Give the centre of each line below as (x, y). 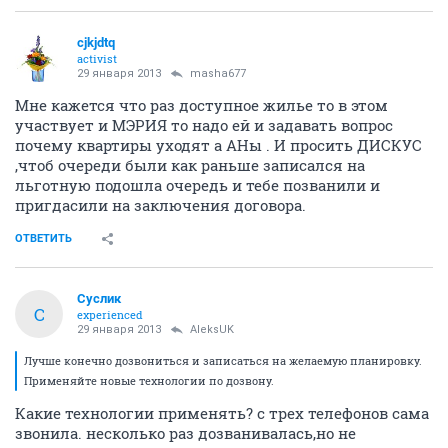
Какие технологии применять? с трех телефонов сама (222, 413)
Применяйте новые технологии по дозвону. (149, 380)
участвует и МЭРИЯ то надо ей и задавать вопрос (204, 125)
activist (97, 58)
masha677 (218, 73)
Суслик (99, 298)
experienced (110, 314)
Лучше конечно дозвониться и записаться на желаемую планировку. (223, 360)
